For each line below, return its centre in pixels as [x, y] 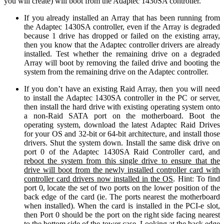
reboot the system [55, 160]
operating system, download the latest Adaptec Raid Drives [122, 124]
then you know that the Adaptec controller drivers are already [122, 44]
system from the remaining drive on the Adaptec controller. [116, 71]
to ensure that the [191, 160]
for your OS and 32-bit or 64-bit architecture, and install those [122, 133]
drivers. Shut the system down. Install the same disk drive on [122, 142]
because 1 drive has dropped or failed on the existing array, [122, 35]
